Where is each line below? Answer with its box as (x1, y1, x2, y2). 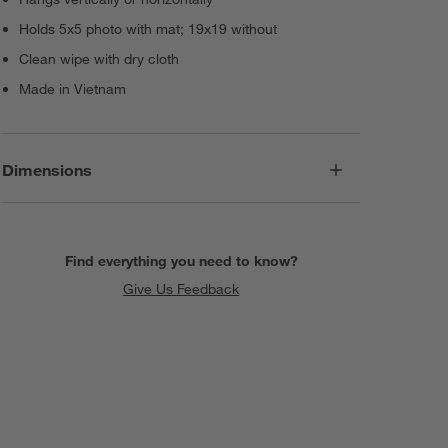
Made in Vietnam (19, 80, 127, 99)
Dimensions (2, 159, 93, 180)
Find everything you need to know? (64, 251, 298, 270)
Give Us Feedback (123, 279, 240, 298)
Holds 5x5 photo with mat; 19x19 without (19, 20, 278, 39)
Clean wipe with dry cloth (19, 50, 180, 69)
